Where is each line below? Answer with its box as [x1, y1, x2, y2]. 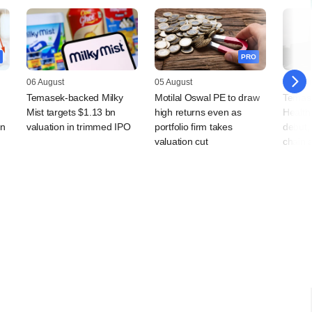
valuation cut [155, 136, 208, 148]
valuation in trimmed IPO [26, 121, 131, 133]
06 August [26, 77, 64, 88]
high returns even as [155, 107, 242, 118]
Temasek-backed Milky [26, 92, 123, 104]
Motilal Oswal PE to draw [155, 92, 260, 104]
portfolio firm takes [155, 121, 233, 133]
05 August [155, 77, 192, 88]
